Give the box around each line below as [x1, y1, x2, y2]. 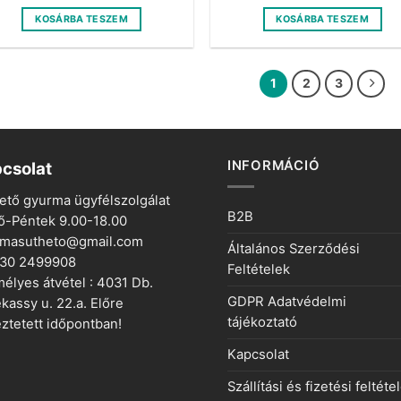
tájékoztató [227, 313, 297, 330]
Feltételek [227, 260, 290, 277]
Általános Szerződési [227, 240, 360, 257]
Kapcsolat [227, 346, 289, 363]
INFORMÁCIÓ [227, 158, 320, 175]
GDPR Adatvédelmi [227, 293, 346, 310]
